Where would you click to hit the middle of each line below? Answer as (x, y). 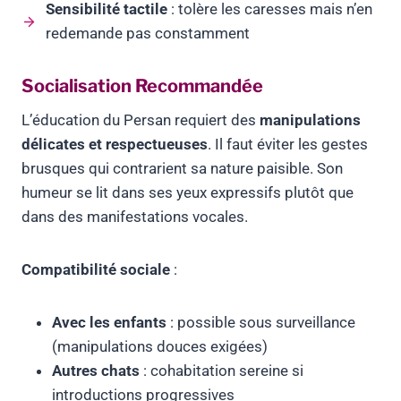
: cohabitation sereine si (222, 371)
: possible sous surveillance (261, 323)
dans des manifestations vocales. (135, 217)
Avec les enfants (109, 323)
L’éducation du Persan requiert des (141, 120)
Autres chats (96, 371)
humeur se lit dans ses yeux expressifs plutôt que (188, 193)
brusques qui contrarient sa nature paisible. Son (182, 169)
